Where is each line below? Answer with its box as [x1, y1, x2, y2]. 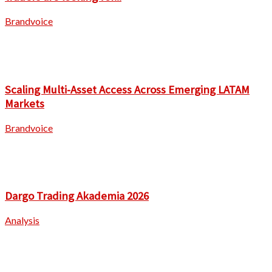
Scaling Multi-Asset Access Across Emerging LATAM [5, 82, 250, 97]
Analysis [5, 214, 39, 226]
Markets [5, 96, 44, 110]
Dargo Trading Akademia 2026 [5, 189, 149, 203]
